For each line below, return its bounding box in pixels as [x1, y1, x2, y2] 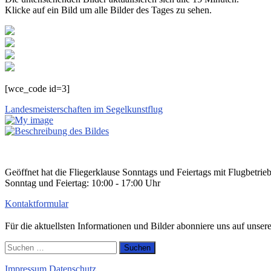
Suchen [4, 240, 33, 251]
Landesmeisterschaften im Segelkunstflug [5, 103, 163, 114]
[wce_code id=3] [5, 83, 70, 94]
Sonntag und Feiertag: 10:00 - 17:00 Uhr [5, 177, 160, 188]
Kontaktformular [5, 198, 68, 209]
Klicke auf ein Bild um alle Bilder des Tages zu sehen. [5, 4, 212, 15]
